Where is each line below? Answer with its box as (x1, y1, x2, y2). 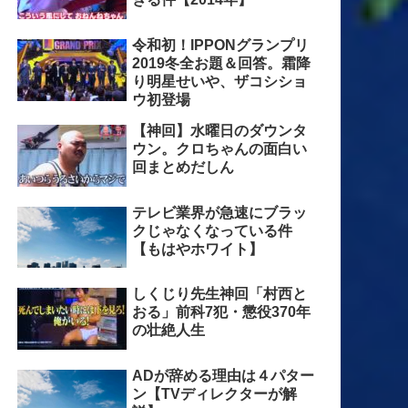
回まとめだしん (131, 158, 234, 175)
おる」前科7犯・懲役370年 (131, 304, 311, 321)
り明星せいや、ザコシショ (131, 73, 307, 89)
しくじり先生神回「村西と (131, 286, 307, 302)
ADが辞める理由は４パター (131, 368, 314, 384)
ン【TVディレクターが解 (131, 386, 297, 403)
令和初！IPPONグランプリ (131, 36, 309, 53)
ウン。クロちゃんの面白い (131, 140, 307, 157)
